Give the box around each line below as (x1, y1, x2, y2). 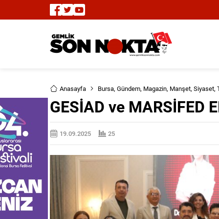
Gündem (117, 84, 140, 93)
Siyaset (194, 84, 214, 93)
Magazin (143, 84, 167, 93)
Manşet (170, 84, 191, 93)
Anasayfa (60, 84, 86, 93)
